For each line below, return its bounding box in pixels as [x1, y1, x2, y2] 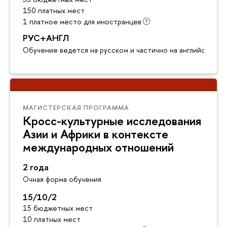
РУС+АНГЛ [23, 32, 69, 44]
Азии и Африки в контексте [23, 126, 168, 142]
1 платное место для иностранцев [23, 17, 141, 27]
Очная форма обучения [23, 174, 101, 184]
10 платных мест [23, 214, 81, 224]
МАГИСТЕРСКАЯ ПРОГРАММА [23, 103, 129, 112]
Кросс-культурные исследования [23, 112, 201, 129]
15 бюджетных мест [23, 203, 93, 213]
